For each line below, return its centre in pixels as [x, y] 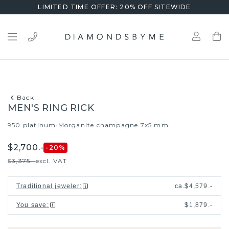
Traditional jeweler [48, 186]
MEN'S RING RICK [51, 108]
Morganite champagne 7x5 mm [113, 125]
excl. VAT [51, 161]
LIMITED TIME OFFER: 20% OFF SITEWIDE [114, 7]
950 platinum [32, 125]
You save [32, 205]
